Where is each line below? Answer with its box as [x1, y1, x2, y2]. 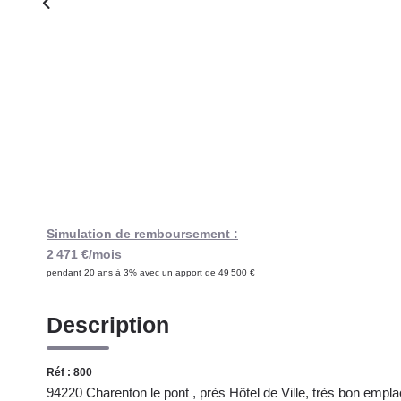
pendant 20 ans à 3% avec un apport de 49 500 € [47, 268, 255, 277]
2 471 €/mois [47, 247, 122, 261]
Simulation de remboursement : [47, 226, 238, 241]
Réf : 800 [47, 366, 92, 379]
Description [47, 312, 169, 337]
